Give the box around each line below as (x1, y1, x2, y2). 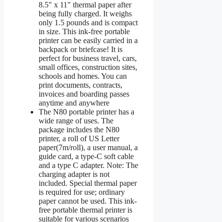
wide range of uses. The (39, 116, 113, 125)
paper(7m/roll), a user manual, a (39, 143, 138, 152)
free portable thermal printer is (39, 205, 132, 214)
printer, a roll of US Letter (39, 134, 119, 143)
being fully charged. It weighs (39, 9, 132, 18)
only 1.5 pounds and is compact (39, 18, 138, 27)
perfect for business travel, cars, (39, 54, 137, 62)
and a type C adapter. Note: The (39, 161, 138, 169)
